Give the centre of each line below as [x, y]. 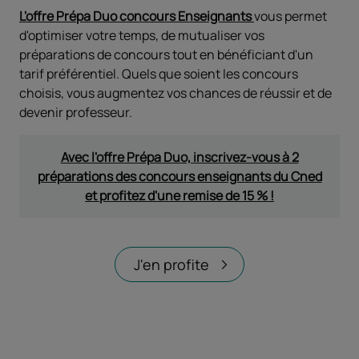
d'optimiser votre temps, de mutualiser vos [142, 35]
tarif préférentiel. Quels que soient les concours [159, 73]
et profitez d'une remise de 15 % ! [179, 195]
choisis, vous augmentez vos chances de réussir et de [175, 93]
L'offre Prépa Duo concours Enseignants [137, 16]
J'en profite [171, 264]
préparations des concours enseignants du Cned [179, 176]
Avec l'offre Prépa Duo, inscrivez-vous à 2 [179, 157]
